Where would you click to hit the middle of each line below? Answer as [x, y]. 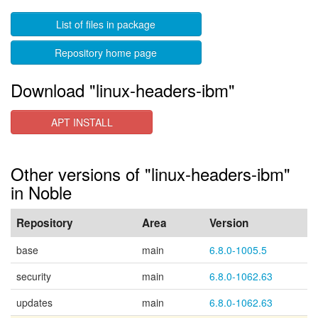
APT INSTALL [82, 122]
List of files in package [106, 24]
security [34, 276]
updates [34, 302]
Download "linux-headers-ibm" [123, 90]
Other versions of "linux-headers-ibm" [150, 174]
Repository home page [106, 53]
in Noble [41, 192]
